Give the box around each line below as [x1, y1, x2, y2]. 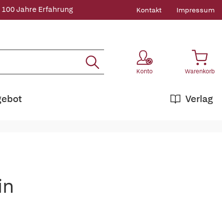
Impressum [176, 5, 215, 14]
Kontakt [136, 5, 162, 14]
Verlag [185, 93, 213, 105]
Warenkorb [185, 67, 215, 75]
